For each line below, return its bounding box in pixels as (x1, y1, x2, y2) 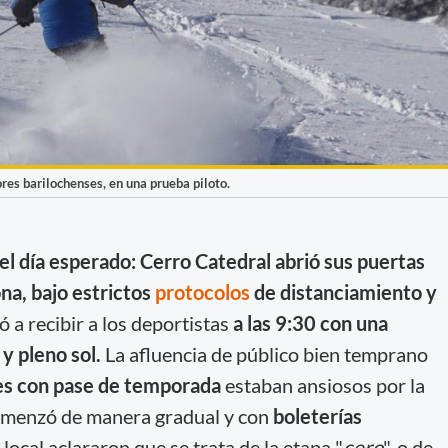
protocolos (154, 279, 254, 304)
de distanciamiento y (253, 279, 437, 304)
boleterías (272, 403, 362, 428)
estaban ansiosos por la (220, 372, 425, 397)
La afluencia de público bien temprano (100, 341, 428, 366)
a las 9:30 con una (228, 310, 388, 335)
